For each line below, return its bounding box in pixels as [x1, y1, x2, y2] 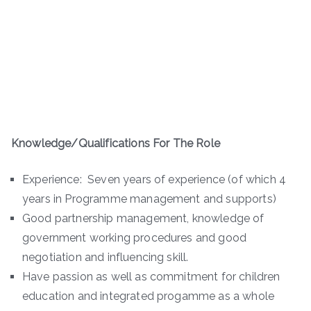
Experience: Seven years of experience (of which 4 [22, 172, 287, 186]
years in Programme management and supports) [22, 192, 276, 205]
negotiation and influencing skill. [22, 250, 189, 264]
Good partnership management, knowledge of [22, 211, 264, 225]
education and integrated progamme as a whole [22, 289, 275, 303]
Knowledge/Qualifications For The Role [11, 136, 220, 150]
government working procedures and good [22, 230, 247, 244]
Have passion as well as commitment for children [22, 269, 280, 283]
